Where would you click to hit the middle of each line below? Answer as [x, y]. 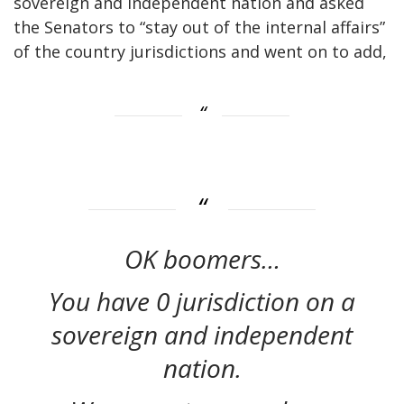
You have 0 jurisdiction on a [202, 302]
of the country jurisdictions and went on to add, [200, 51]
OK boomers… [202, 259]
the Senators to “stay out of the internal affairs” [199, 27]
